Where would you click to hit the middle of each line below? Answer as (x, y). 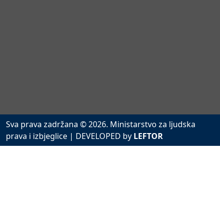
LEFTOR (148, 136)
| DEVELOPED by (101, 136)
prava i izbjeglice (38, 136)
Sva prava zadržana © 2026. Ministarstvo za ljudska (101, 124)
